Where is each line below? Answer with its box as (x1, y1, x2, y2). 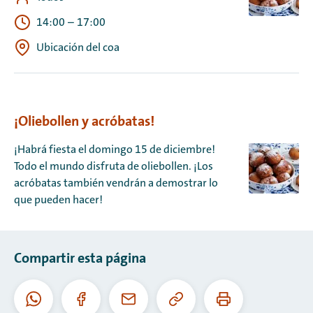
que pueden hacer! (14, 194, 103, 206)
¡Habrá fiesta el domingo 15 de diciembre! (14, 143, 215, 156)
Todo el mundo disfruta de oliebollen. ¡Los (14, 160, 213, 173)
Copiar (175, 298, 208, 312)
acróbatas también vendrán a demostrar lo (14, 177, 218, 189)
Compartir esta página (14, 249, 146, 267)
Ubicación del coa (36, 41, 119, 54)
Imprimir (223, 298, 266, 312)
